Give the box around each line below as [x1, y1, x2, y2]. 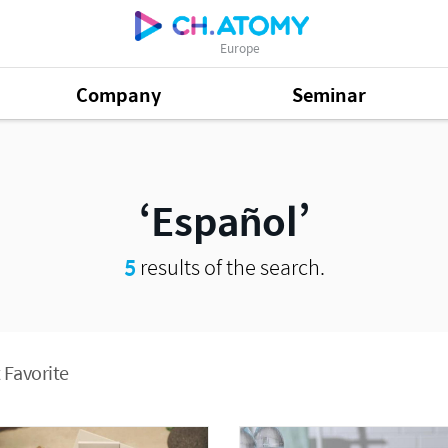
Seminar [292, 80, 367, 108]
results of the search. [135, 251, 325, 282]
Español [150, 191, 298, 249]
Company [76, 80, 162, 108]
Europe [220, 38, 261, 57]
